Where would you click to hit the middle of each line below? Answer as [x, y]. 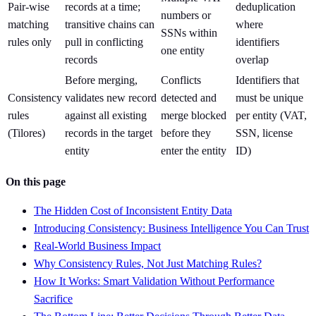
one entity [183, 50]
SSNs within [189, 32]
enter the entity [194, 150]
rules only [30, 42]
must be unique [269, 97]
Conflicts [181, 80]
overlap [252, 59]
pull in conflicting [104, 42]
